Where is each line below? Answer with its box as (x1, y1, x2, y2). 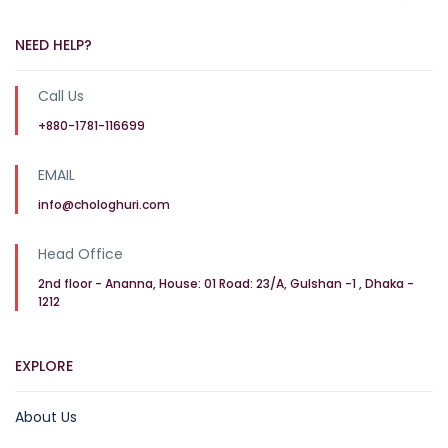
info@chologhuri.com (38, 196, 170, 214)
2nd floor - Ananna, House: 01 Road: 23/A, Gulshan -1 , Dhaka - (38, 275, 414, 293)
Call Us (38, 86, 84, 107)
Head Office (38, 244, 123, 265)
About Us (15, 407, 77, 428)
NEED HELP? (15, 35, 92, 56)
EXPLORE (15, 356, 73, 377)
